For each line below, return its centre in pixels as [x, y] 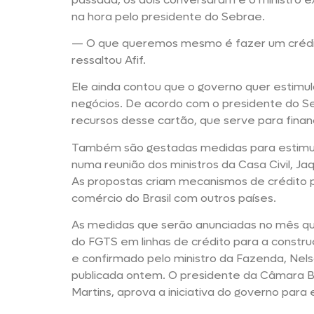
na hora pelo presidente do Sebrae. [168, 16]
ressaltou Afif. [109, 60]
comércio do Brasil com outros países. [174, 198]
